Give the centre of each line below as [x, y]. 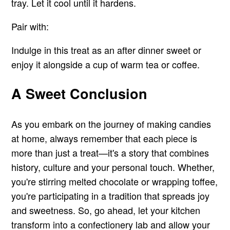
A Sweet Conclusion [80, 94]
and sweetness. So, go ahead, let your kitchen [106, 210]
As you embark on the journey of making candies [111, 123]
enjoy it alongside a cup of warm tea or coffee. [106, 64]
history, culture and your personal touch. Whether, [113, 167]
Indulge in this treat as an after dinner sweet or [107, 50]
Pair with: [30, 26]
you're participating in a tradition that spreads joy [111, 195]
